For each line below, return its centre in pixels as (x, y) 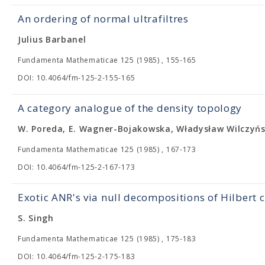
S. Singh (36, 218)
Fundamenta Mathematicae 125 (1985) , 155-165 (107, 60)
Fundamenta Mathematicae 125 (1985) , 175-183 (107, 239)
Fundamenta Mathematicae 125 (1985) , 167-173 (107, 149)
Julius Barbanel (52, 39)
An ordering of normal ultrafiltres (103, 19)
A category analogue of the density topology (130, 108)
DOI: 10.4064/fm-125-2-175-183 (77, 256)
